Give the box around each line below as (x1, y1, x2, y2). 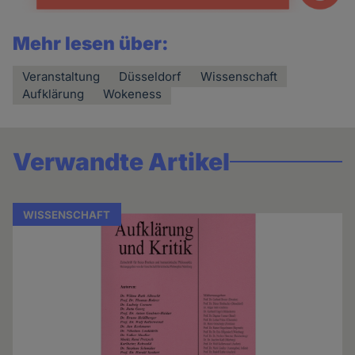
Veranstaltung (22, 68, 101, 84)
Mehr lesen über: (13, 32, 170, 55)
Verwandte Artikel (13, 147, 231, 176)
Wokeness (103, 86, 162, 101)
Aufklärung (22, 86, 85, 101)
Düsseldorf (119, 68, 182, 84)
